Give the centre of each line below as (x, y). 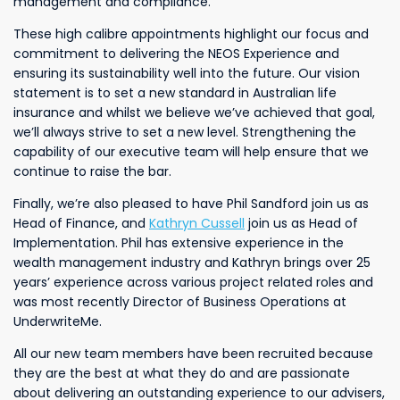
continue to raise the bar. (92, 171)
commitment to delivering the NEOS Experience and (176, 54)
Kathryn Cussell (197, 223)
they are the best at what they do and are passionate (182, 373)
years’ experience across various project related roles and (193, 282)
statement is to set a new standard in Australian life (175, 93)
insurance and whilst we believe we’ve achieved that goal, (194, 112)
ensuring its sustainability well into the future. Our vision (187, 73)
